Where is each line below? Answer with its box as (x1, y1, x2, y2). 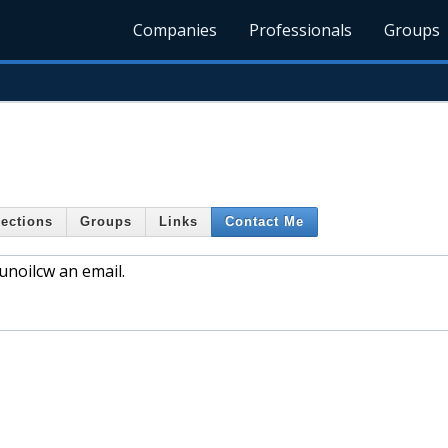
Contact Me (225, 214, 304, 230)
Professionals (249, 19, 353, 41)
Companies (133, 19, 218, 41)
